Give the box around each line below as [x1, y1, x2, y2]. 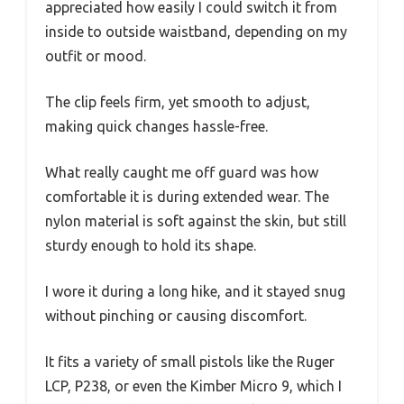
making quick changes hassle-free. [45, 118, 268, 134]
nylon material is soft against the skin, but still [45, 213, 346, 229]
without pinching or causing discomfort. [45, 308, 307, 324]
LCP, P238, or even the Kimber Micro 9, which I [45, 378, 342, 394]
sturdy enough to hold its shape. [45, 237, 256, 253]
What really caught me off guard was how [45, 164, 318, 180]
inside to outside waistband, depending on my [45, 23, 347, 40]
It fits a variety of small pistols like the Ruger [45, 353, 335, 370]
